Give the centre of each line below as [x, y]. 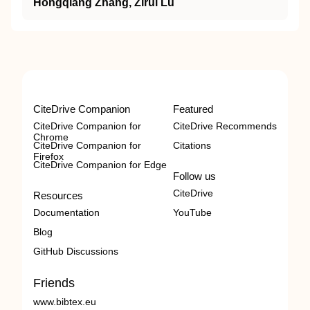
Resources [58, 195]
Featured [193, 109]
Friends [54, 283]
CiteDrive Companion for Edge [100, 164]
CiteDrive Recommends [225, 126]
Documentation [66, 212]
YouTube [192, 212]
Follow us [194, 176]
